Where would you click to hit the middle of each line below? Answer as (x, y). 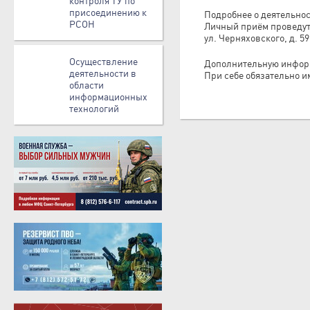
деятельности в (103, 73)
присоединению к (108, 12)
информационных (108, 97)
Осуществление (103, 61)
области (86, 85)
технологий (94, 108)
